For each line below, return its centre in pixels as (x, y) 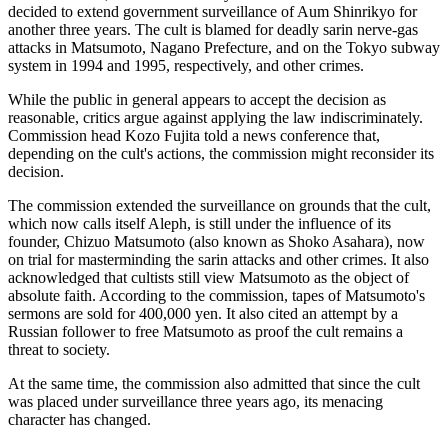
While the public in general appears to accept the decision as (197, 99)
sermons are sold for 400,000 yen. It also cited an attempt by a (203, 313)
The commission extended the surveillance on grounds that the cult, (219, 205)
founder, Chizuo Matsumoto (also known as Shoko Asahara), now (216, 241)
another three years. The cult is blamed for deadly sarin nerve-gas (213, 29)
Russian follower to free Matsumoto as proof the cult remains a (205, 331)
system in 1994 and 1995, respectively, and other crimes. (186, 65)
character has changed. (79, 419)
